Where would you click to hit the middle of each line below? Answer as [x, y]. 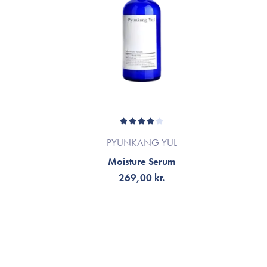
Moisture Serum [142, 162]
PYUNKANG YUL [142, 142]
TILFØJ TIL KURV [142, 223]
